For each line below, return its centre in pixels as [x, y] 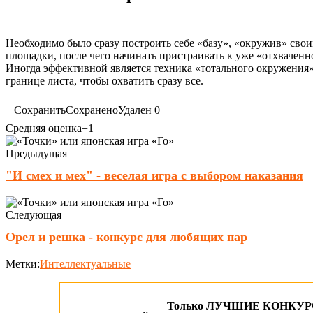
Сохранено [92, 110]
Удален [135, 110]
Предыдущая [36, 153]
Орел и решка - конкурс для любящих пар [126, 237]
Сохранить [40, 110]
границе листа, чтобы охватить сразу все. [104, 81]
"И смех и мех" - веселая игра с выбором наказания [154, 175]
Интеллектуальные [85, 264]
